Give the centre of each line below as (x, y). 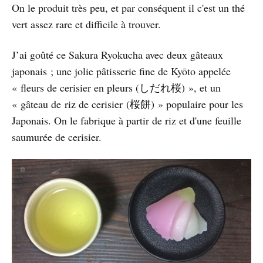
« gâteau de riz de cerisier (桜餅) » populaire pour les (127, 104)
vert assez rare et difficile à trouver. (86, 24)
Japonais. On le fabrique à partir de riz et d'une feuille (127, 121)
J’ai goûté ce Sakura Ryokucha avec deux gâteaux (117, 55)
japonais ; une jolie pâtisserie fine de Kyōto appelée (121, 71)
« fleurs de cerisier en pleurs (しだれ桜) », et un (116, 88)
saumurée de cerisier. (57, 137)
